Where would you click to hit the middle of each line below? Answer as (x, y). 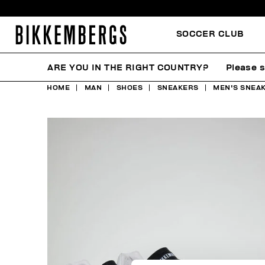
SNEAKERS (178, 87)
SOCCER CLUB (210, 34)
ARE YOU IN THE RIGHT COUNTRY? (128, 67)
